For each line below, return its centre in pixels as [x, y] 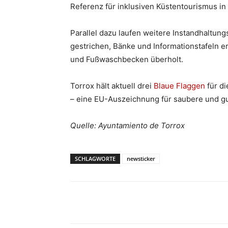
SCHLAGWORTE [95, 159]
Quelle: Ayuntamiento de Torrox [127, 125]
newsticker [141, 159]
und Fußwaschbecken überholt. [127, 59]
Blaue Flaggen [179, 86]
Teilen [103, 203]
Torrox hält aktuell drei [112, 86]
